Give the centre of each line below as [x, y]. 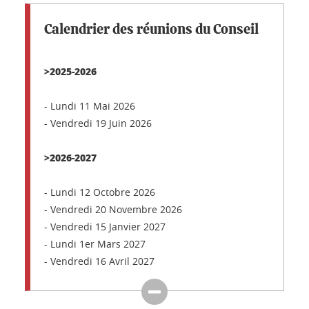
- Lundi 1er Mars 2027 [95, 244]
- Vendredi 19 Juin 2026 [98, 123]
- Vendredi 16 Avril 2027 [99, 261]
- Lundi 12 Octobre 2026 [100, 192]
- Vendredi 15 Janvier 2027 [106, 227]
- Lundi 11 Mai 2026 [90, 106]
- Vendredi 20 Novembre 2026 [113, 209]
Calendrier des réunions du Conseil [151, 30]
